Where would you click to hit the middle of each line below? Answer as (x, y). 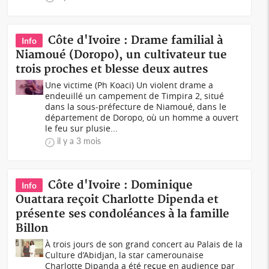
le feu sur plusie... (82, 128)
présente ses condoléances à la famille (123, 214)
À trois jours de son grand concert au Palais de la (144, 244)
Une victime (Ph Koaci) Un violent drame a (129, 85)
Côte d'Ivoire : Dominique (121, 185)
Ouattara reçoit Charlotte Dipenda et (117, 200)
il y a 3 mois (79, 141)
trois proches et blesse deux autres (112, 69)
